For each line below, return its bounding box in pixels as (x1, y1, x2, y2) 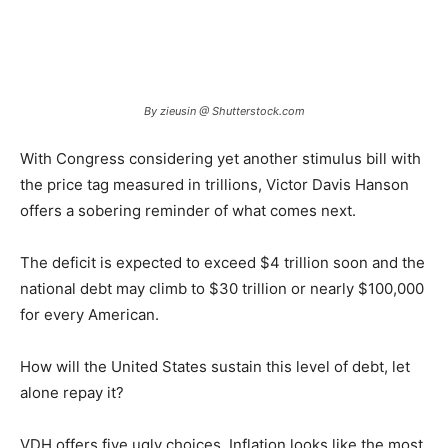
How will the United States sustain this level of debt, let (20, 357, 410, 376)
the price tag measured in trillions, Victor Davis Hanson (20, 175, 409, 194)
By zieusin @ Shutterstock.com (143, 104, 305, 118)
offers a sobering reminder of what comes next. (20, 201, 356, 220)
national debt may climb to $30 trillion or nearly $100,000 (20, 279, 424, 298)
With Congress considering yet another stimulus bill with (20, 149, 421, 168)
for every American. (20, 305, 159, 324)
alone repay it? (20, 383, 124, 402)
